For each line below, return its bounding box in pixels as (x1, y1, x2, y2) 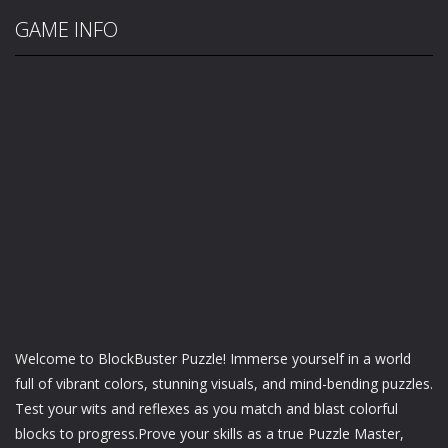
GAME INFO (15, 16, 118, 44)
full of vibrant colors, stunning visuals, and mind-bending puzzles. (15, 374, 433, 394)
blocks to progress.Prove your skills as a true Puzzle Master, (15, 424, 404, 444)
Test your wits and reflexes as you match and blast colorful (15, 399, 398, 419)
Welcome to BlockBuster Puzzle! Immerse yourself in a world (15, 349, 411, 369)
